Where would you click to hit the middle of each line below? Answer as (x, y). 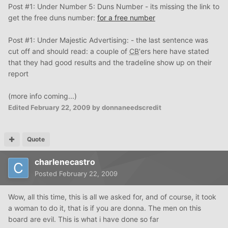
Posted (47, 174)
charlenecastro (65, 162)
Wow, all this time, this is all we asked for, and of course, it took (112, 197)
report (18, 74)
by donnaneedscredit (126, 108)
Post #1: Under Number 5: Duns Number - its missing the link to (114, 7)
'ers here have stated (174, 51)
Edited (19, 108)
